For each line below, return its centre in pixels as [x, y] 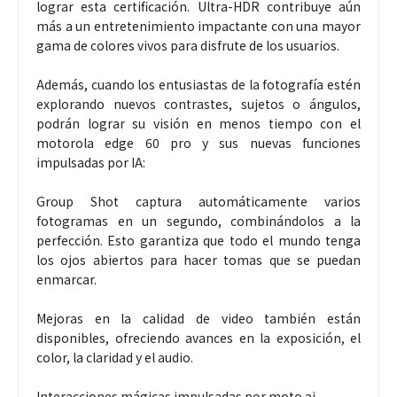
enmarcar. [66, 280]
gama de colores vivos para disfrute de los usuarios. [189, 46]
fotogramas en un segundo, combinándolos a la [198, 221]
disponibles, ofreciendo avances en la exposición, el [198, 338]
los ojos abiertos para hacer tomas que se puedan [198, 260]
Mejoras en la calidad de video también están [198, 319]
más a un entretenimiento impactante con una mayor [198, 26]
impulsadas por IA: [91, 163]
